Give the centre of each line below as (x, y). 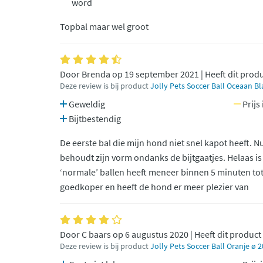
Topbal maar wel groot (104, 26)
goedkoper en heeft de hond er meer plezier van (154, 187)
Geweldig (86, 104)
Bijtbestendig (94, 119)
